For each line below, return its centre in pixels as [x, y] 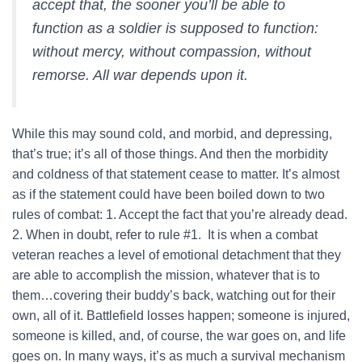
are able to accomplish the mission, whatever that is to [166, 275]
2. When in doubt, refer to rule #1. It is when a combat [165, 235]
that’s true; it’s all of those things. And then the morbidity [170, 154]
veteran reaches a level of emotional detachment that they [177, 255]
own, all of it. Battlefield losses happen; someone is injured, [181, 316]
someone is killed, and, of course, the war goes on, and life [179, 336]
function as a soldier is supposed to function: [175, 28]
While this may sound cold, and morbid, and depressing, [172, 134]
